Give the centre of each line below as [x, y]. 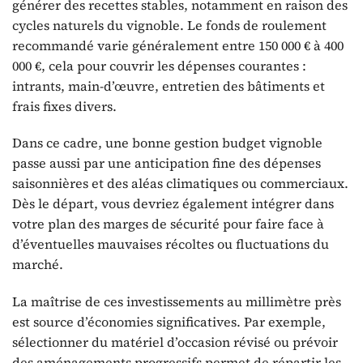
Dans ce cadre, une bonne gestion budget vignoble [167, 143]
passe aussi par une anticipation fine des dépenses [167, 163]
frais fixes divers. [64, 106]
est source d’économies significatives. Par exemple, [169, 322]
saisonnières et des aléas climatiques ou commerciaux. [180, 184]
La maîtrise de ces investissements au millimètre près [177, 302]
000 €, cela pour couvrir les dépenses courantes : [159, 65]
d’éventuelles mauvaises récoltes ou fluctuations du [171, 244]
